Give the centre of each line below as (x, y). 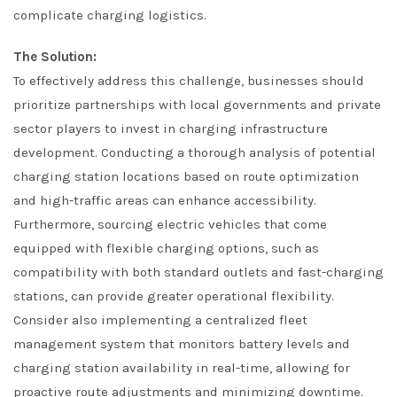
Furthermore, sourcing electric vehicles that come (170, 224)
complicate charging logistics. (110, 15)
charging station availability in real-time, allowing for (182, 368)
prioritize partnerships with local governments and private (197, 105)
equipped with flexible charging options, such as (166, 248)
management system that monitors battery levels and (182, 344)
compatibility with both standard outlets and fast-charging (198, 272)
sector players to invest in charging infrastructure (171, 128)
